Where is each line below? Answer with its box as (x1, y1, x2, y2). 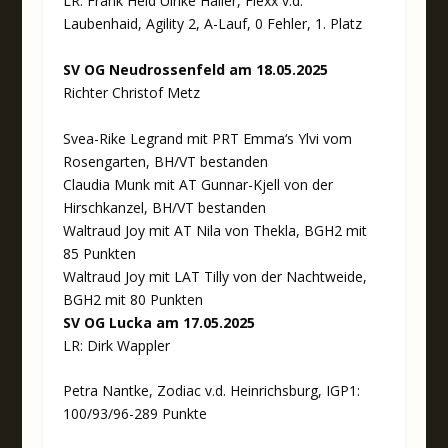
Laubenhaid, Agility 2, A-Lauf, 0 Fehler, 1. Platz (62, 13, 362, 33)
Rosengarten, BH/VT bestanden (62, 151, 268, 171)
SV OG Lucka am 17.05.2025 (62, 312, 255, 332)
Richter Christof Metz (62, 82, 200, 102)
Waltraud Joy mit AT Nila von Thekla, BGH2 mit (62, 220, 367, 240)
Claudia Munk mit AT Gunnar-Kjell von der (62, 174, 333, 194)
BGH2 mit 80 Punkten (62, 289, 203, 309)
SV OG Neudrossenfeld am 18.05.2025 (62, 59, 328, 79)
